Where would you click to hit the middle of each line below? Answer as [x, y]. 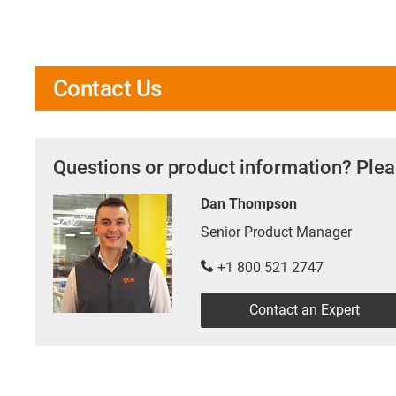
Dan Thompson [249, 203]
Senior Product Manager [276, 232]
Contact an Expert [305, 309]
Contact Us [107, 88]
